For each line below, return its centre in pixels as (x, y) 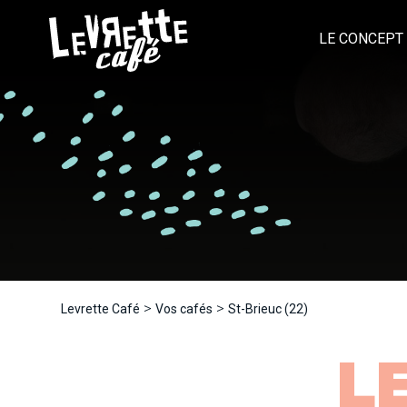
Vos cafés (184, 309)
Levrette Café (101, 309)
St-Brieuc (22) (268, 309)
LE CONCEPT (361, 39)
